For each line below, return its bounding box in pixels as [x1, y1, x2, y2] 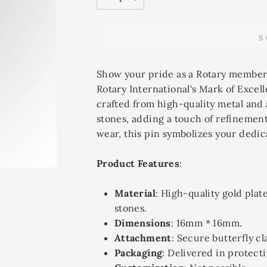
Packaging [114, 246, 163, 259]
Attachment [114, 231, 172, 244]
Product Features [96, 157, 180, 169]
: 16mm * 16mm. [170, 216, 243, 229]
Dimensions [114, 216, 171, 229]
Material [114, 187, 156, 199]
